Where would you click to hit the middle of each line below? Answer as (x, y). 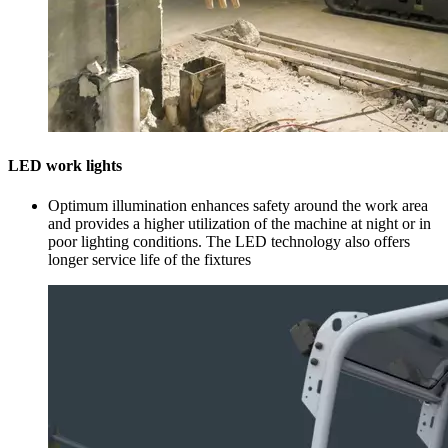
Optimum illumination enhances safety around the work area (238, 205)
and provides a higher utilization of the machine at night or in (239, 223)
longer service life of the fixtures (149, 259)
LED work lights (65, 166)
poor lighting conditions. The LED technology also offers (229, 241)
